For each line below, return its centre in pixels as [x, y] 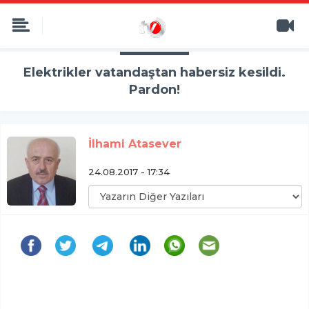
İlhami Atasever [135, 144]
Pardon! [154, 90]
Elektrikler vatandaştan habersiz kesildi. [154, 72]
